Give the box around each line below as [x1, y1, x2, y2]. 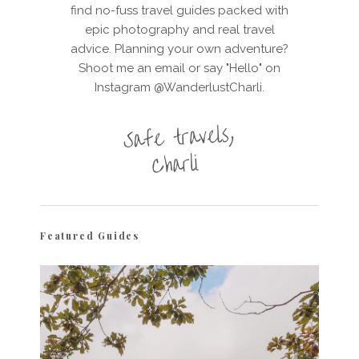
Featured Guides [40, 228, 139, 242]
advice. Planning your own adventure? [71, 41, 288, 56]
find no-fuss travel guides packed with [71, 2, 288, 18]
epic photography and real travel [84, 22, 275, 37]
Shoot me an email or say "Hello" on [79, 60, 280, 75]
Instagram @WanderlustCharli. [95, 79, 264, 95]
